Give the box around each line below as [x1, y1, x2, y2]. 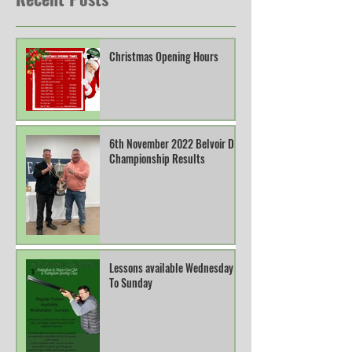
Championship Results [109, 149, 205, 167]
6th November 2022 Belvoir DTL [109, 134, 244, 152]
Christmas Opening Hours [109, 47, 218, 64]
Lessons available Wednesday [109, 258, 233, 276]
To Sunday [109, 273, 152, 291]
